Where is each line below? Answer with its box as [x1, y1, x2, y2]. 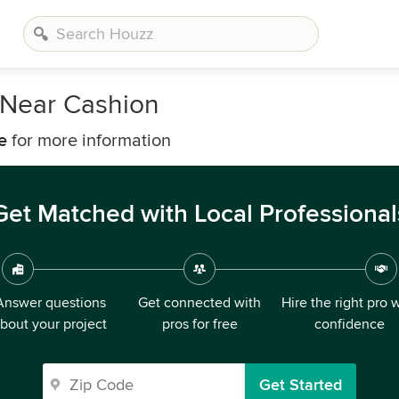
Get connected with [138, 294, 261, 312]
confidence [313, 315, 385, 333]
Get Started [259, 375, 342, 395]
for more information [7, 130, 171, 151]
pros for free [161, 315, 238, 333]
